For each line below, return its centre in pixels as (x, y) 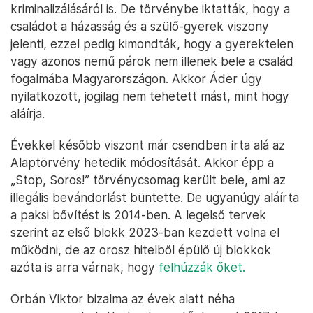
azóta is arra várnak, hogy (85, 268)
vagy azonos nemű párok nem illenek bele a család (152, 61)
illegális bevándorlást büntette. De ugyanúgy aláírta (155, 198)
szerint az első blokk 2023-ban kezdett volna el (145, 233)
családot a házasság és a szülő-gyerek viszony (140, 27)
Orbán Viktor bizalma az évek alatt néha (123, 299)
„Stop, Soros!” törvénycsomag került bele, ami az (148, 180)
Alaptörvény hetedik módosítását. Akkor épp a (142, 163)
